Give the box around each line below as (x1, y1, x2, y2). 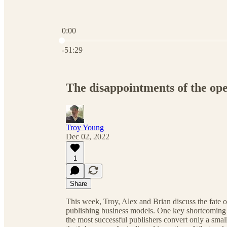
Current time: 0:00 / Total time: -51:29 (61, 35, 182, 44)
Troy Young (66, 123, 104, 132)
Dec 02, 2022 (66, 132, 109, 141)
